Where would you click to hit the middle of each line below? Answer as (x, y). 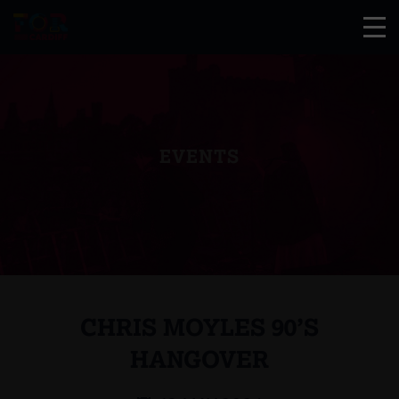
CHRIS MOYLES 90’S (199, 326)
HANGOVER (199, 358)
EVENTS (199, 156)
